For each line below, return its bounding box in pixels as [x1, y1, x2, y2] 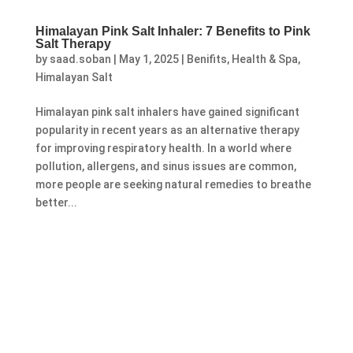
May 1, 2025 [118, 52, 179, 65]
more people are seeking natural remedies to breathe [35, 177, 311, 191]
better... [35, 195, 77, 209]
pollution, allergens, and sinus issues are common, [35, 159, 296, 173]
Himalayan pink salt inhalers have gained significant [35, 105, 299, 118]
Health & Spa [231, 52, 298, 65]
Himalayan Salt [35, 70, 113, 84]
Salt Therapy [35, 36, 111, 50]
